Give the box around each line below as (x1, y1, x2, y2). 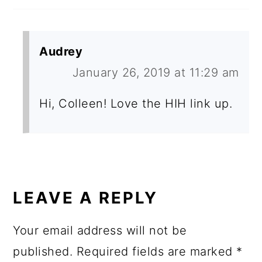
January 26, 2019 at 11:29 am (72, 65, 239, 80)
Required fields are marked (76, 244, 237, 259)
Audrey (39, 44, 83, 59)
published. (13, 244, 73, 259)
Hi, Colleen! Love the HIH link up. (39, 96, 233, 111)
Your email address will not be (13, 223, 187, 238)
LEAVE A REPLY (13, 188, 158, 208)
